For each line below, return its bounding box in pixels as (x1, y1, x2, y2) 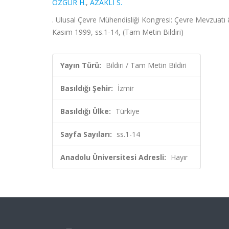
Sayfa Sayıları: (60, 129, 112, 139)
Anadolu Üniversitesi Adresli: (60, 152, 166, 162)
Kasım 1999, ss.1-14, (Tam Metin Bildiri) (52, 27, 184, 37)
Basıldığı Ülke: (60, 106, 111, 116)
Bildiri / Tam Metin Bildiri (106, 60, 187, 70)
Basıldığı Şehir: (60, 83, 113, 93)
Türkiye (116, 106, 140, 116)
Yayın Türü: (60, 60, 101, 70)
